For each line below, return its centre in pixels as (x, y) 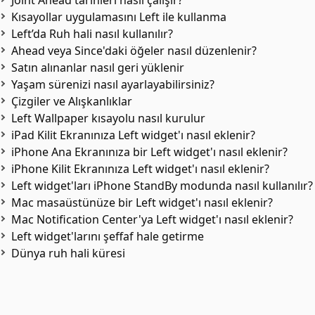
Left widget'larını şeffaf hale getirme (108, 236)
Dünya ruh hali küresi (68, 253)
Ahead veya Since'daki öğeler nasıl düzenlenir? (134, 51)
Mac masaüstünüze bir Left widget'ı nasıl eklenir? (142, 202)
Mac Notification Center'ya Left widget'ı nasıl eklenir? (152, 219)
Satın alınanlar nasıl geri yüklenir (98, 67)
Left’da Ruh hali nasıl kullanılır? (92, 34)
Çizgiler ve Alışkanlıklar (72, 101)
